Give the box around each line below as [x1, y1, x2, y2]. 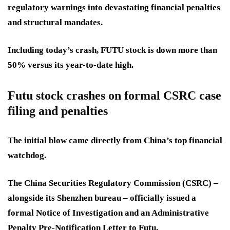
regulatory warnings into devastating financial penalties [8, 3, 220, 13]
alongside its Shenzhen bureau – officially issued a [8, 193, 196, 203]
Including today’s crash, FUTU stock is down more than [8, 45, 217, 55]
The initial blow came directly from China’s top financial [8, 136, 222, 146]
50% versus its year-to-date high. [8, 60, 133, 70]
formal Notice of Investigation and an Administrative [8, 208, 209, 218]
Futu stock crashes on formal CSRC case [8, 89, 221, 103]
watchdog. [8, 150, 46, 161]
